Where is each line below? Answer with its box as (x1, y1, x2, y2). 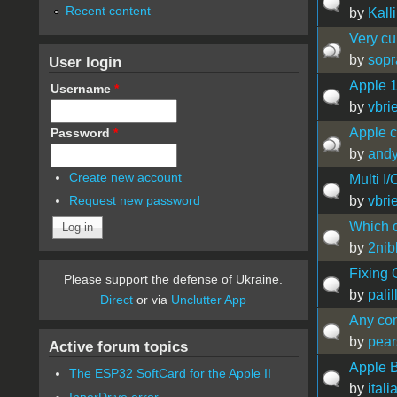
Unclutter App (171, 292, 247, 307)
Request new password (69, 193, 201, 208)
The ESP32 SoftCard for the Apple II (69, 366, 272, 381)
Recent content (65, 3, 151, 18)
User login (48, 52, 121, 71)
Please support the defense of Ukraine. (64, 272, 284, 287)
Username (50, 81, 114, 96)
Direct (100, 292, 134, 307)
